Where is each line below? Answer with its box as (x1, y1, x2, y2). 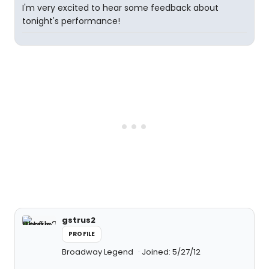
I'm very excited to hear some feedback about (22, 2, 219, 14)
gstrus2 (62, 214, 95, 226)
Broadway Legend (62, 246, 135, 258)
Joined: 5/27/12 (142, 246, 201, 258)
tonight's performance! (22, 15, 120, 27)
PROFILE (68, 229, 95, 238)
